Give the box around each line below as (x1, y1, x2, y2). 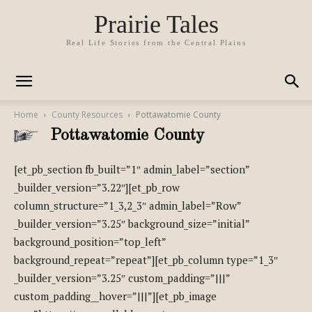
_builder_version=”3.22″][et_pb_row (14, 180, 180, 194)
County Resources (52, 109, 123, 120)
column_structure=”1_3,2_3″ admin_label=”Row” (14, 198, 241, 212)
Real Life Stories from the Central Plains (65, 38, 247, 47)
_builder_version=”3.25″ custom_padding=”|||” (14, 271, 230, 285)
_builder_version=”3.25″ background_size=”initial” (14, 217, 249, 231)
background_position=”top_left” (14, 235, 166, 249)
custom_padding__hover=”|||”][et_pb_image (14, 289, 217, 303)
